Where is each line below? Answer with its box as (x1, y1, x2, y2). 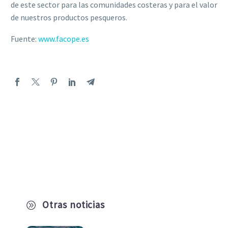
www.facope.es (38, 34, 89, 44)
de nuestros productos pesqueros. (11, 12, 127, 22)
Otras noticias (42, 198, 105, 211)
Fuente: (11, 34, 38, 44)
